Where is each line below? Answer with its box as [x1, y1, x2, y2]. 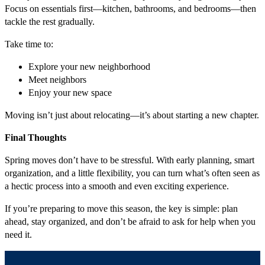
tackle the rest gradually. [5, 17, 95, 27]
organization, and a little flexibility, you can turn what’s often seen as [5, 168, 260, 179]
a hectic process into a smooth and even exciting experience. [5, 181, 229, 192]
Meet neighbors [28, 75, 86, 85]
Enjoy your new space [28, 88, 112, 98]
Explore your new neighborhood [28, 62, 150, 72]
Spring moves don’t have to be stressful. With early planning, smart [5, 155, 254, 166]
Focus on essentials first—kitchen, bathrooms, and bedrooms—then [5, 4, 256, 14]
